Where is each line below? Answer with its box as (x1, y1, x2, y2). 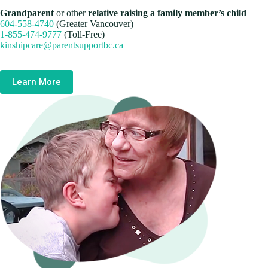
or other (54, 7, 88, 18)
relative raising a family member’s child (88, 7, 246, 18)
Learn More (12, 76, 61, 87)
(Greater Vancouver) (54, 18, 133, 29)
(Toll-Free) (62, 29, 105, 39)
